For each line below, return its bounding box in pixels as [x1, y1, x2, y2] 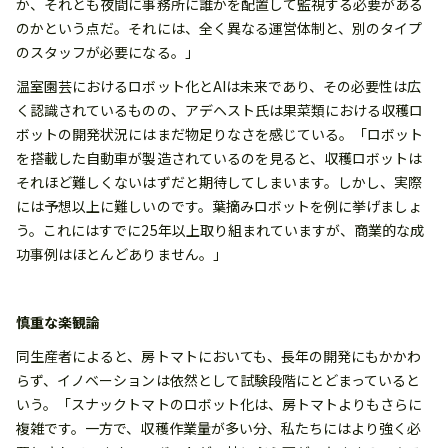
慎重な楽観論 [16, 312, 101, 333]
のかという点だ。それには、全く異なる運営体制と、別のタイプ [16, 18, 423, 39]
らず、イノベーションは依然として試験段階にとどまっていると [16, 370, 421, 391]
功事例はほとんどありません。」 [16, 244, 227, 265]
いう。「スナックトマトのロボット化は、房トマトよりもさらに [16, 394, 423, 415]
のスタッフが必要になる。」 [16, 42, 199, 63]
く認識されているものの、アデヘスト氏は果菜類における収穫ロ [16, 100, 424, 121]
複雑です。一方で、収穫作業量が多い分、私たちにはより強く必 [16, 418, 422, 439]
